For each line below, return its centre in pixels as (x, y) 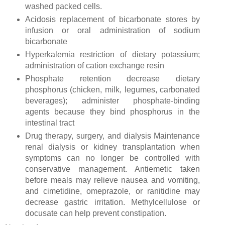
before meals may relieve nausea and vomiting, (113, 180)
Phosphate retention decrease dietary (113, 79)
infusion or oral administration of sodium (113, 31)
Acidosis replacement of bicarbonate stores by (113, 20)
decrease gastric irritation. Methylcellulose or (113, 202)
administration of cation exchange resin (95, 66)
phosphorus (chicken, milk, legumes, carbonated (113, 90)
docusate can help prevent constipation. (95, 213)
